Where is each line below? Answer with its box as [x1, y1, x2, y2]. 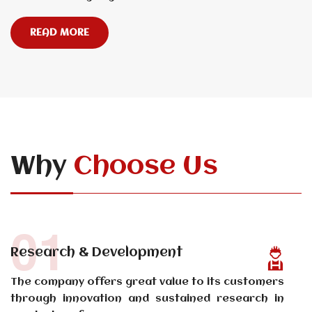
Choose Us [74, 153, 218, 181]
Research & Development [10, 246, 183, 260]
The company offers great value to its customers [10, 276, 284, 288]
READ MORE [30, 28, 89, 38]
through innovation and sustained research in [10, 293, 284, 305]
